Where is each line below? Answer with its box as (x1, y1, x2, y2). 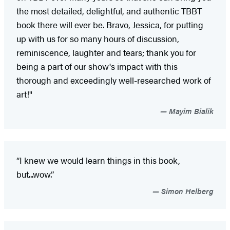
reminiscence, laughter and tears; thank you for (16, 46, 196, 59)
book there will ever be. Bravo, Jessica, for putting (16, 18, 203, 31)
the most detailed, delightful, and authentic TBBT (16, 4, 202, 17)
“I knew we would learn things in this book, (16, 154, 180, 166)
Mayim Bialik (167, 105, 214, 116)
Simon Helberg (159, 185, 214, 196)
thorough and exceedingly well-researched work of (16, 73, 211, 86)
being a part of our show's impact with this (16, 60, 178, 72)
